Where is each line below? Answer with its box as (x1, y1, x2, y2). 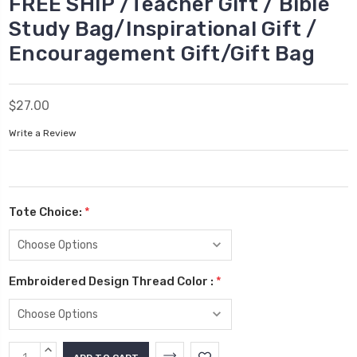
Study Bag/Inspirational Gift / (9, 17, 317, 42)
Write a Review (9, 127, 76, 139)
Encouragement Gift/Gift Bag (9, 41, 315, 67)
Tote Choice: (9, 205, 84, 220)
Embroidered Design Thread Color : (9, 274, 216, 289)
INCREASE (49, 345, 88, 355)
